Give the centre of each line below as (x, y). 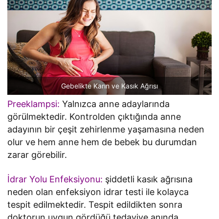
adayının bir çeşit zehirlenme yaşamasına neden (106, 129)
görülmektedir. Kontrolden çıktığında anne (94, 116)
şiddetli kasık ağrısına (148, 179)
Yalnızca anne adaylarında (115, 104)
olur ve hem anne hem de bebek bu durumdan (102, 142)
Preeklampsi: (33, 104)
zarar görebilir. (39, 154)
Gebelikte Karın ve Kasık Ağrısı (109, 86)
